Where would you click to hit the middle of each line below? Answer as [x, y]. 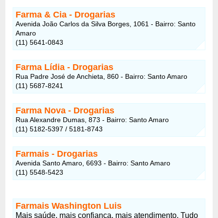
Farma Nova [41, 110]
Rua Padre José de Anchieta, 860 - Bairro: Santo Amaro [102, 76]
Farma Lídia [40, 67]
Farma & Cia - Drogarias [66, 14]
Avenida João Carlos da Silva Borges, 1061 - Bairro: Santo [106, 24]
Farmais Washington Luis [69, 206]
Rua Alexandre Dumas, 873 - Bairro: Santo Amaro [92, 119]
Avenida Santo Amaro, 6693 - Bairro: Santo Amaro [93, 163]
